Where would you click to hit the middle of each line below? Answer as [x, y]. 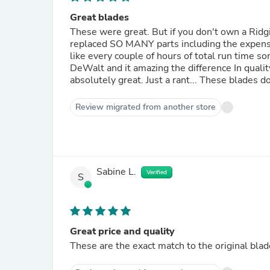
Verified [157, 172]
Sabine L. [116, 172]
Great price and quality [122, 231]
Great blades [99, 17]
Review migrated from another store [146, 107]
